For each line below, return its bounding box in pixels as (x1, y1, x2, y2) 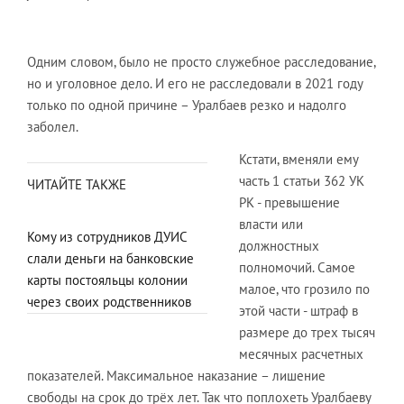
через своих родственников (27, 293, 191, 310)
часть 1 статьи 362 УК (239, 172, 364, 189)
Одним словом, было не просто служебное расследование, (27, 53, 375, 70)
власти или (239, 216, 303, 233)
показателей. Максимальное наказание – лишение (27, 367, 326, 384)
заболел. (27, 118, 78, 135)
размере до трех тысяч (239, 324, 375, 341)
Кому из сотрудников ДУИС (27, 228, 187, 245)
